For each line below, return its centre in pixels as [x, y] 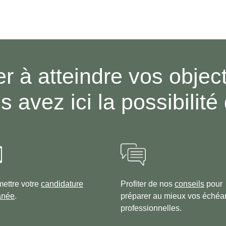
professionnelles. [151, 208]
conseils [189, 184]
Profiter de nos [148, 184]
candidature [62, 184]
